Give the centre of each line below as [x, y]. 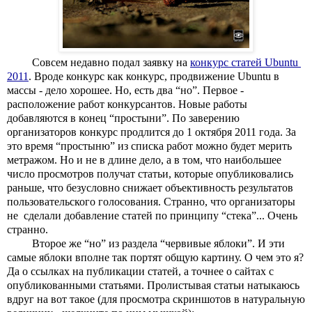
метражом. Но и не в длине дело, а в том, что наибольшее [144, 159]
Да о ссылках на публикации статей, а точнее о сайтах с [140, 271]
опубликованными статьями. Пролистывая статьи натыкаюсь [153, 285]
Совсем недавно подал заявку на [111, 62]
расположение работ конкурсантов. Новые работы [127, 104]
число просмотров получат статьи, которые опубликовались [150, 173]
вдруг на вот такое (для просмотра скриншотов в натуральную [156, 299]
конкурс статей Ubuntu [244, 62]
